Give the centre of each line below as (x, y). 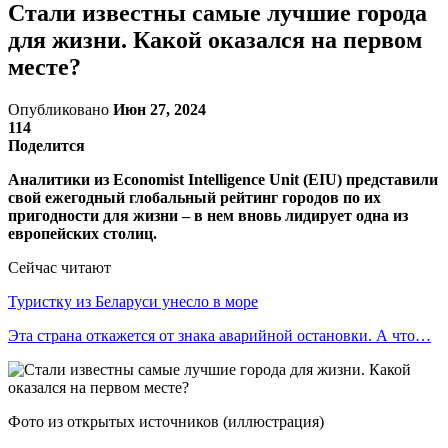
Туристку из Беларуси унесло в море (133, 301)
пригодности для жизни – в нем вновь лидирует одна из (208, 215)
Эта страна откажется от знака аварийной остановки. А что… (219, 335)
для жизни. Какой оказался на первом (215, 39)
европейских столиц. (82, 233)
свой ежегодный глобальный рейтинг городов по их (194, 197)
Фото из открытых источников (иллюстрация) (166, 421)
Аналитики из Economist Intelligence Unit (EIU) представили (223, 179)
